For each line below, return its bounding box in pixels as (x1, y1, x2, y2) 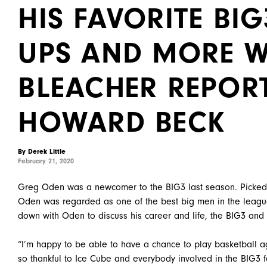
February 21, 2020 (18, 157, 74, 165)
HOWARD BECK (18, 105, 225, 139)
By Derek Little (18, 147, 66, 156)
